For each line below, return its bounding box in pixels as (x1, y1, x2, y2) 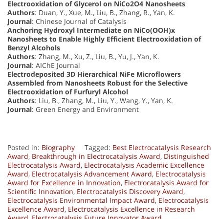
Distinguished (164, 152, 209, 161)
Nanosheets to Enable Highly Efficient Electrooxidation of (7, 34, 201, 44)
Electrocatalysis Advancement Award (32, 169, 152, 179)
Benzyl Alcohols (7, 43, 60, 53)
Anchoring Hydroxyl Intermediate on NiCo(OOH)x (7, 25, 175, 35)
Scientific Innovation (7, 187, 73, 197)
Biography (42, 143, 75, 153)
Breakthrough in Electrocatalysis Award (32, 152, 160, 161)
